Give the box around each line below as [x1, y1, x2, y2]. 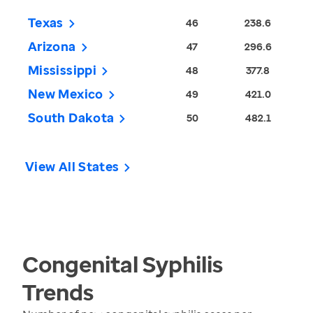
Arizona [28, 38, 76, 55]
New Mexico [28, 85, 103, 103]
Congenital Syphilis [22, 249, 223, 279]
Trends [22, 277, 94, 307]
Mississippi [28, 61, 96, 79]
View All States [25, 158, 119, 175]
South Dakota [28, 109, 115, 126]
